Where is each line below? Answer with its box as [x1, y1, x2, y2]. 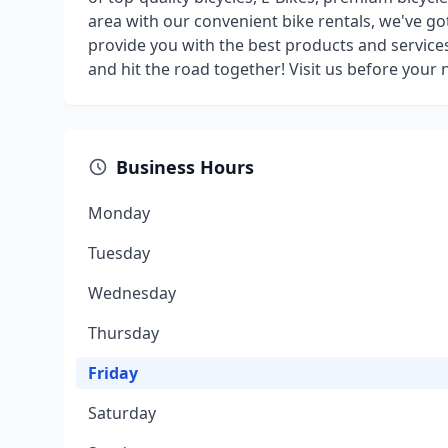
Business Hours [116, 155, 254, 179]
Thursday [88, 322, 159, 344]
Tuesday [88, 242, 150, 264]
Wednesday [88, 282, 176, 304]
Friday [88, 362, 138, 384]
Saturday [88, 402, 156, 424]
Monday [88, 202, 150, 224]
